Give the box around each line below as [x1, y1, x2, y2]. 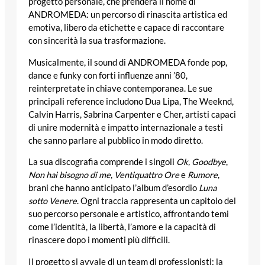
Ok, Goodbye [176, 157, 226, 167]
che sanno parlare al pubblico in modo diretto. [28, 135, 203, 146]
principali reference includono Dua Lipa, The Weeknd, [28, 96, 234, 106]
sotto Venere [28, 196, 77, 206]
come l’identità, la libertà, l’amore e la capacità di [28, 222, 216, 232]
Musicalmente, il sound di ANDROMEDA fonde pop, [28, 57, 227, 67]
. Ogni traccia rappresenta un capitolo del [77, 196, 236, 206]
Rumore [188, 170, 218, 180]
